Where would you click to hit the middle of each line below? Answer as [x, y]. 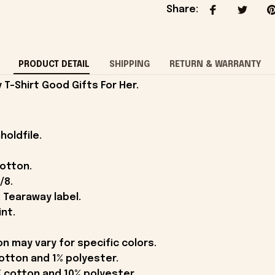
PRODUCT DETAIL [54, 64]
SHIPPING [129, 64]
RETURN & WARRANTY [215, 64]
